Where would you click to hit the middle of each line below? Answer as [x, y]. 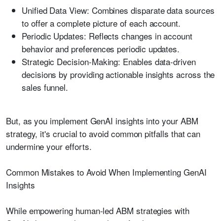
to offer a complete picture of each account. [101, 23]
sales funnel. [45, 87]
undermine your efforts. [49, 146]
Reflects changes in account [139, 36]
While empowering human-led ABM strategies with [98, 210]
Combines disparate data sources [152, 10]
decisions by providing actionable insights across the [118, 74]
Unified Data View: [55, 10]
